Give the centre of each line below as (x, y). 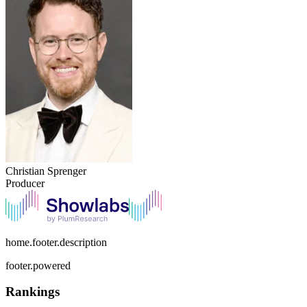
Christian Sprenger (46, 171)
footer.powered (38, 265)
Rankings (33, 292)
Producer (25, 183)
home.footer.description (56, 242)
